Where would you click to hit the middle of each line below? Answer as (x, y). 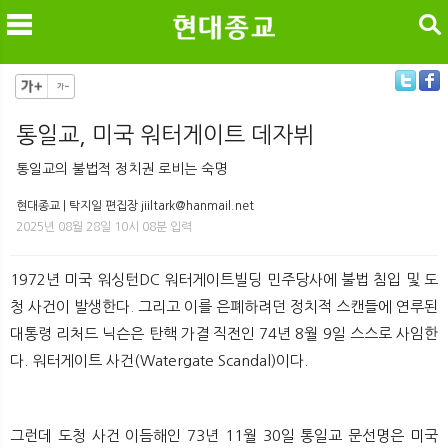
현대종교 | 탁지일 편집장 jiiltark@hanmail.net (135, 205)
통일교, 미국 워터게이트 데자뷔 (165, 134)
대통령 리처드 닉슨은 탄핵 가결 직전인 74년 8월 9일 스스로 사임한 (224, 333)
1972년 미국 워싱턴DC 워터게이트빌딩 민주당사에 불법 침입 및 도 (224, 279)
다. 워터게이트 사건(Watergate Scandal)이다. (159, 360)
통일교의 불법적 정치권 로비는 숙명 (121, 168)
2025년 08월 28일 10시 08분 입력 (104, 226)
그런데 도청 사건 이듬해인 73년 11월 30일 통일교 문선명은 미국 (224, 435)
